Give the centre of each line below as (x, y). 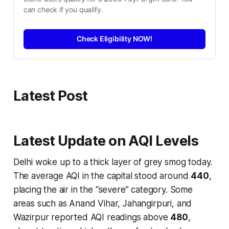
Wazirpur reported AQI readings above (92, 217)
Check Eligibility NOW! (114, 39)
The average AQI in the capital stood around (102, 176)
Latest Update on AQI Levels (106, 141)
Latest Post (50, 96)
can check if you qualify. (63, 9)
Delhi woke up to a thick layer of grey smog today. (113, 162)
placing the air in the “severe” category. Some (103, 190)
